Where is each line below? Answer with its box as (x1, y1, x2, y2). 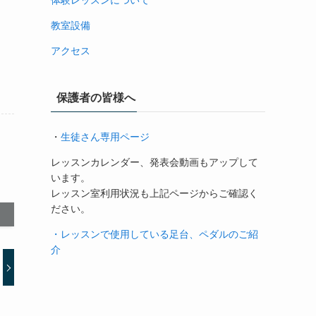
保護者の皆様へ (56, 92, 135, 104)
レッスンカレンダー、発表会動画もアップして (51, 157, 258, 168)
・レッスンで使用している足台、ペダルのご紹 (51, 229, 258, 240)
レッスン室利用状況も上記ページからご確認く (51, 188, 258, 199)
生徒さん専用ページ (61, 131, 150, 142)
